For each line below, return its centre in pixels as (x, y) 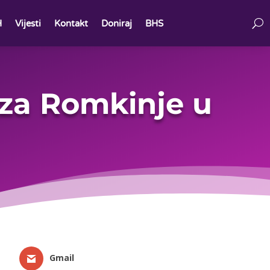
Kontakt (71, 23)
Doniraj (116, 23)
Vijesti (28, 23)
